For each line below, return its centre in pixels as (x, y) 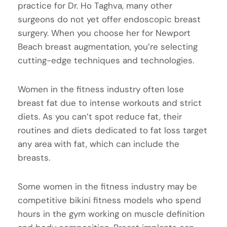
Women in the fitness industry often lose (101, 89)
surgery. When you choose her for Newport (104, 33)
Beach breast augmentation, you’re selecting (108, 46)
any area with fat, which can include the (99, 144)
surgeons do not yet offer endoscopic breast (109, 19)
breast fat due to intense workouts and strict (110, 103)
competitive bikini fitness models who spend (109, 200)
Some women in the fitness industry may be (107, 186)
